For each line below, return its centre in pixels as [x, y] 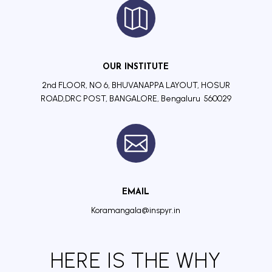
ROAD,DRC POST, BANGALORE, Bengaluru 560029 [136, 99]
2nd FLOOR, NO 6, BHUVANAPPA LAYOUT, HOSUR [136, 86]
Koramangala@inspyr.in [136, 211]
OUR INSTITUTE [136, 67]
